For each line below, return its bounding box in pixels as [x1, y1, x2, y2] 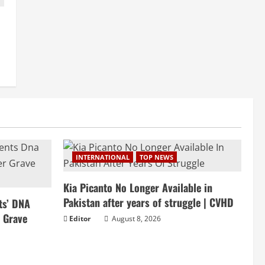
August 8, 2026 [110, 214, 161, 224]
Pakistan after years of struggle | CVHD [63, 195, 234, 211]
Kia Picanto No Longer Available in [63, 180, 212, 196]
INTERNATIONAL [76, 153, 130, 162]
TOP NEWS [140, 153, 173, 162]
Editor [69, 214, 91, 224]
